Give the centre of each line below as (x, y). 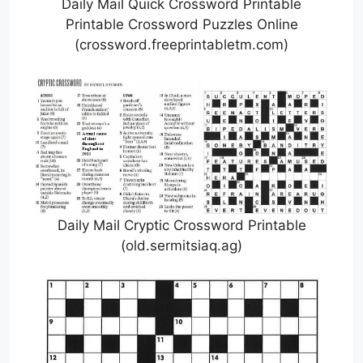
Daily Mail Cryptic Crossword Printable (181, 225)
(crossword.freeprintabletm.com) (181, 45)
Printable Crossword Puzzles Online (181, 25)
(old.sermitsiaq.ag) (181, 245)
